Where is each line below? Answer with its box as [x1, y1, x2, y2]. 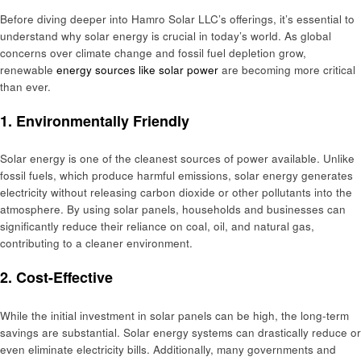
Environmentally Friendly [16, 110, 189, 131]
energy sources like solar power [56, 61, 218, 77]
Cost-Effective [16, 267, 113, 288]
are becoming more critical [218, 61, 355, 77]
